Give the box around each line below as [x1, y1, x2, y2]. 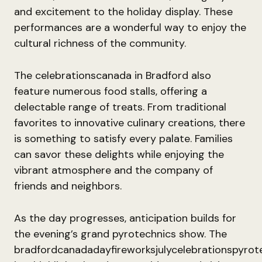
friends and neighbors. [14, 179, 122, 193]
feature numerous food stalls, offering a [14, 84, 207, 98]
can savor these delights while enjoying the [14, 147, 224, 161]
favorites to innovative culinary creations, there [14, 116, 245, 130]
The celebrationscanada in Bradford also [14, 68, 211, 82]
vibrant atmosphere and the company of [14, 163, 213, 177]
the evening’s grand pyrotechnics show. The [14, 227, 227, 241]
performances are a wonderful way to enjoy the [14, 20, 246, 35]
